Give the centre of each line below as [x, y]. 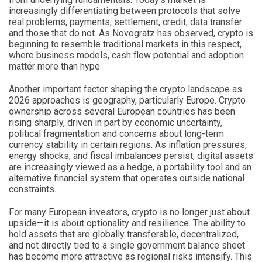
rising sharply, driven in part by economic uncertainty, [116, 122]
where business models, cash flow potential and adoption [126, 55]
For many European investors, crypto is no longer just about [129, 212]
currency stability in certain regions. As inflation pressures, [128, 144]
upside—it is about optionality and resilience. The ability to [127, 223]
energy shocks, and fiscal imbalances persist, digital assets [131, 156]
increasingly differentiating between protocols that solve [125, 11]
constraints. [32, 189]
